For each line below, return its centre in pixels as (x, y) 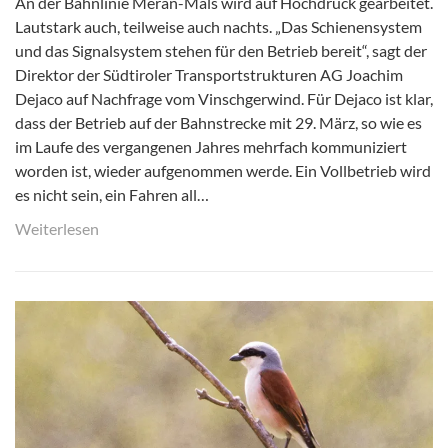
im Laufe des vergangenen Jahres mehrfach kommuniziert (211, 146)
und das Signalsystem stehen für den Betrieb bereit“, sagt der (221, 50)
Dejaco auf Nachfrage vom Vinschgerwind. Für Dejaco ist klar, (224, 98)
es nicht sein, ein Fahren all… (112, 194)
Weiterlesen (57, 228)
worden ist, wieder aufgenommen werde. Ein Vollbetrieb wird (223, 170)
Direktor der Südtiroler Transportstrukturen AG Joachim (209, 74)
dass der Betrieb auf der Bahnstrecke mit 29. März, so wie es (218, 122)
